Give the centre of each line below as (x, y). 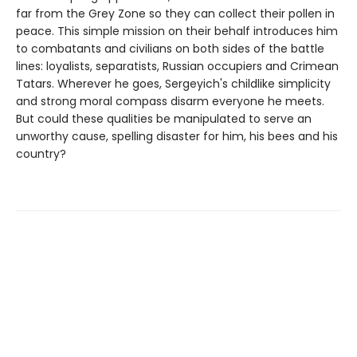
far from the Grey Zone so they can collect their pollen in (175, 14)
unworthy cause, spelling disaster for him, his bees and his (177, 137)
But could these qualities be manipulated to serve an (164, 119)
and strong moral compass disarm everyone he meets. (170, 102)
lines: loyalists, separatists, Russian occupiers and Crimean (177, 67)
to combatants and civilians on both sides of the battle (170, 49)
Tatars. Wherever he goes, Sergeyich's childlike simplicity (173, 84)
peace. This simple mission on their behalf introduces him (177, 31)
